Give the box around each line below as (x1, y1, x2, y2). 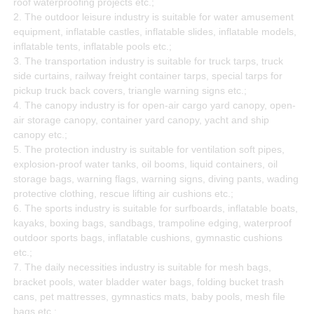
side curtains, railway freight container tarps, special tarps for (13, 70, 282, 82)
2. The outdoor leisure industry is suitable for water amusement (13, 11, 294, 23)
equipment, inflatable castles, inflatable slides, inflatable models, (13, 26, 296, 38)
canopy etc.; (13, 129, 67, 141)
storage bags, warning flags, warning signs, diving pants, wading (13, 173, 299, 185)
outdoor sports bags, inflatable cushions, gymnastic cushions (13, 232, 282, 244)
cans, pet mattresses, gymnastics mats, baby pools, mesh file (13, 291, 285, 303)
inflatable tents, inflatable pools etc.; (13, 41, 172, 53)
